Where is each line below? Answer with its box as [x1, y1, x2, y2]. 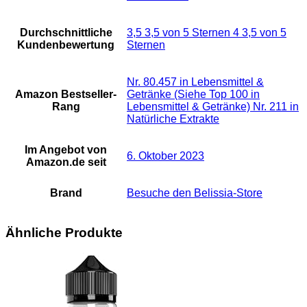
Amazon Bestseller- [15, 88, 116, 100]
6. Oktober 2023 [127, 149, 204, 162]
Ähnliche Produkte [5, 225, 123, 240]
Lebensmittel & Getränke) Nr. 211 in [127, 100, 299, 112]
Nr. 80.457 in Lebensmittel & [127, 75, 264, 88]
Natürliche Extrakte [127, 112, 219, 125]
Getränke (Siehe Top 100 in [127, 88, 260, 100]
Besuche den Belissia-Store [127, 186, 262, 199]
